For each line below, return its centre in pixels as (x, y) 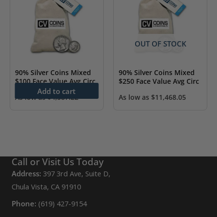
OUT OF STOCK (160, 44)
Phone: (24, 204)
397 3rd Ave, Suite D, (76, 174)
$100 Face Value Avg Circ (55, 81)
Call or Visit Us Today (58, 162)
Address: (26, 174)
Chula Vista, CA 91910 (46, 187)
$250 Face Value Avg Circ (159, 81)
